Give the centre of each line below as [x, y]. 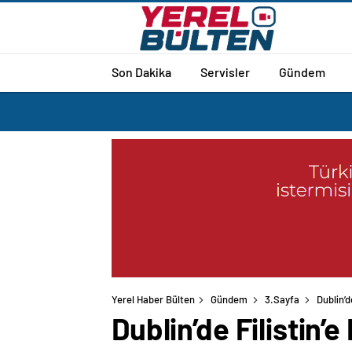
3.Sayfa [282, 300]
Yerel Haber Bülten [153, 300]
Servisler [225, 71]
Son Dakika [141, 71]
